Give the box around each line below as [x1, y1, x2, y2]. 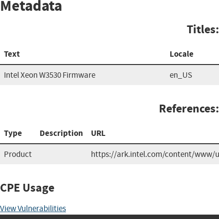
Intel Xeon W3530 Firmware [4, 69, 95, 80]
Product [4, 149, 32, 159]
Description [40, 127, 83, 139]
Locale [170, 48, 194, 60]
